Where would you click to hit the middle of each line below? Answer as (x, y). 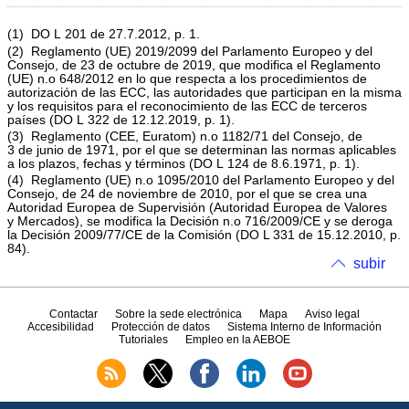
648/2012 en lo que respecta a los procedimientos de (211, 79)
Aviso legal (333, 314)
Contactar (73, 314)
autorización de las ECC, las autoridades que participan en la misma (204, 92)
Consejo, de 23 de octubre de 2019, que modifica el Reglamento (194, 65)
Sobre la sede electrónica (178, 314)
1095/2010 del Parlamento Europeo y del (274, 181)
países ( (31, 120)
